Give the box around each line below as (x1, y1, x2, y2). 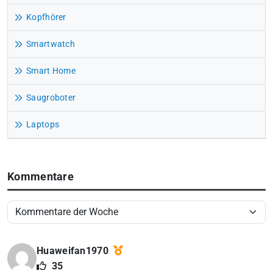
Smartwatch (26, 38, 75, 49)
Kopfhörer (26, 12, 66, 23)
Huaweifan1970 (37, 245, 112, 257)
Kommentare (7, 170, 74, 183)
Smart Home (26, 65, 76, 76)
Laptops (26, 119, 60, 130)
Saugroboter (26, 92, 76, 103)
